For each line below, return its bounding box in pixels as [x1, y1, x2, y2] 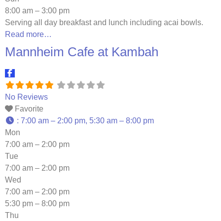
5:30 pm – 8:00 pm [5, 199, 70, 208]
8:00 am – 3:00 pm [5, 6, 70, 15]
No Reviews [5, 93, 48, 102]
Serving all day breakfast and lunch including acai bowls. [5, 18, 203, 27]
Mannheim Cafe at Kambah [5, 44, 158, 60]
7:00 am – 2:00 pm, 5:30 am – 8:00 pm [21, 116, 154, 125]
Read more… [5, 30, 52, 39]
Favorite [15, 105, 43, 113]
